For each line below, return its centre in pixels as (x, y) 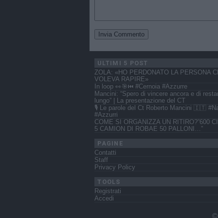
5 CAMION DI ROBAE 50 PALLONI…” (149, 129)
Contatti (105, 153)
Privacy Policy (115, 168)
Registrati (108, 191)
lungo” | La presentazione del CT (140, 101)
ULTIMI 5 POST (123, 63)
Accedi (104, 198)
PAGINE (110, 144)
